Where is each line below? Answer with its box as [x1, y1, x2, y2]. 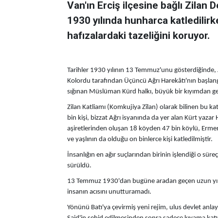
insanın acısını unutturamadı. [67, 188, 151, 196]
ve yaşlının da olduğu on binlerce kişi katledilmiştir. [67, 136, 213, 143]
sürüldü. [67, 162, 91, 169]
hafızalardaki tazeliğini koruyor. [67, 30, 210, 41]
